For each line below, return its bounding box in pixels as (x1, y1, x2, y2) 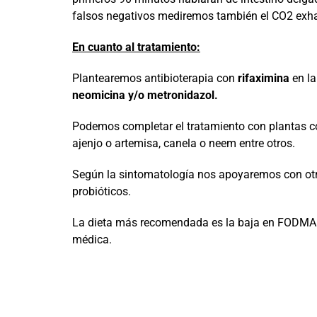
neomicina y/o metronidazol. (71, 88, 218, 102)
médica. (71, 233, 112, 246)
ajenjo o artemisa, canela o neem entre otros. (71, 137, 295, 150)
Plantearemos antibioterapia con (71, 71, 238, 85)
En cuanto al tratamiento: (71, 40, 200, 54)
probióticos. (71, 185, 131, 198)
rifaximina (237, 71, 289, 85)
